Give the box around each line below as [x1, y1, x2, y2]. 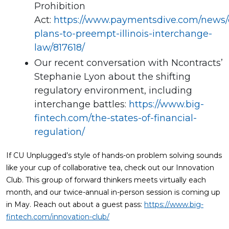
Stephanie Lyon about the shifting [34, 71, 191, 82]
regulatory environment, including [34, 85, 192, 96]
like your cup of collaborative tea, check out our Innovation [6, 163, 214, 172]
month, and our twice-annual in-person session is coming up [6, 188, 220, 197]
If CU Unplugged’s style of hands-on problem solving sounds [6, 151, 222, 160]
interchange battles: [34, 99, 129, 110]
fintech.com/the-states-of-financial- [34, 112, 197, 124]
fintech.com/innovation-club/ [6, 212, 109, 221]
